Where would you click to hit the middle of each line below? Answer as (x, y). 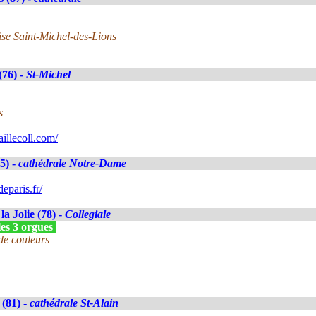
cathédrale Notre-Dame (72, 163)
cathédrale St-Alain (74, 303)
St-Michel (48, 74)
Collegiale (88, 214)
